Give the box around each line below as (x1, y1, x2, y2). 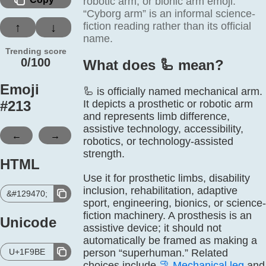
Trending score (5, 46, 66, 56)
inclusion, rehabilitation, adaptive (83, 185, 237, 197)
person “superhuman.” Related (83, 247, 228, 259)
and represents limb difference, (83, 110, 230, 122)
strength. (83, 148, 125, 160)
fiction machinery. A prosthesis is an (83, 210, 252, 221)
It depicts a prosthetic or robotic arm (83, 98, 253, 110)
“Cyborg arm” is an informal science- (83, 8, 255, 20)
